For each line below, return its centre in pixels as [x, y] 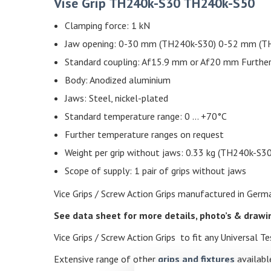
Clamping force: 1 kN [107, 26]
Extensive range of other [106, 259]
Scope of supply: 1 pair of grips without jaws [155, 171]
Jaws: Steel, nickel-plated [116, 98]
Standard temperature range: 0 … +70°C [146, 116]
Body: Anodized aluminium [118, 80]
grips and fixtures [196, 259]
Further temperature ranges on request [144, 135]
